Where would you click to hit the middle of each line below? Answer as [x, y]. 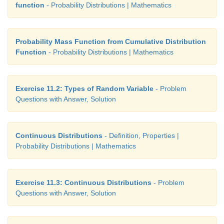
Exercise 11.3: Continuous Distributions [83, 183]
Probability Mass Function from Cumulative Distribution [111, 42]
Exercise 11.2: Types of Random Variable [84, 89]
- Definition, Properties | [141, 136]
